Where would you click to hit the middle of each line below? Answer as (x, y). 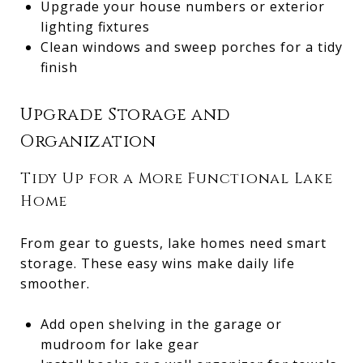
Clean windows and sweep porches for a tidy (191, 47)
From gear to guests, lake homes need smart (173, 243)
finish (59, 67)
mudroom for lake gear (120, 344)
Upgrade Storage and (126, 115)
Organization (88, 141)
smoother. (55, 283)
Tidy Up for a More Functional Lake (177, 178)
